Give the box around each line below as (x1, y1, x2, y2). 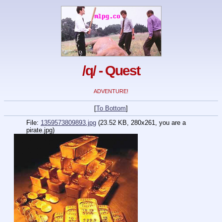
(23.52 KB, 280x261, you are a (98, 119, 186, 127)
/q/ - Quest (82, 63, 140, 79)
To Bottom (96, 105, 126, 112)
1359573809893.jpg (41, 119, 96, 127)
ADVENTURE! (94, 88, 128, 95)
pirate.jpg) (26, 126, 55, 134)
